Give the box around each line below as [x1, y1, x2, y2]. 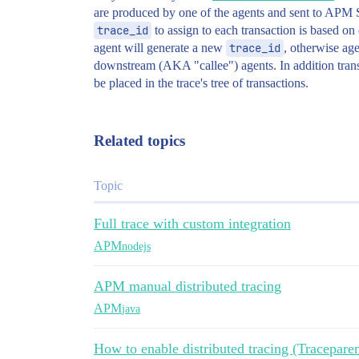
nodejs [122, 240, 151, 252]
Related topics [94, 132, 185, 149]
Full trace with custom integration [94, 216, 291, 232]
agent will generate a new [94, 41, 226, 54]
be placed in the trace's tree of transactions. [94, 76, 309, 90]
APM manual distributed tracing [94, 278, 281, 294]
